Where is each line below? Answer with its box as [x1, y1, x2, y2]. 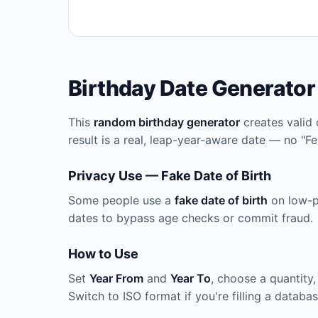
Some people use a [68, 193, 175, 207]
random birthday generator [94, 115, 240, 129]
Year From [89, 271, 143, 285]
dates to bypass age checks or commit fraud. [68, 211, 313, 225]
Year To [170, 271, 211, 285]
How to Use [68, 246, 138, 261]
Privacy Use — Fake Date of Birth [68, 168, 271, 183]
